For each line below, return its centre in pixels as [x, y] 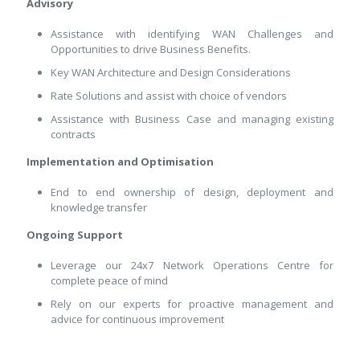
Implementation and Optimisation [120, 161]
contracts [73, 134]
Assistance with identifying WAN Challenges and [192, 33]
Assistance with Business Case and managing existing [192, 119]
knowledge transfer [99, 207]
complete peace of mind [109, 280]
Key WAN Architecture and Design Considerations [171, 72]
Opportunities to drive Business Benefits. [151, 49]
